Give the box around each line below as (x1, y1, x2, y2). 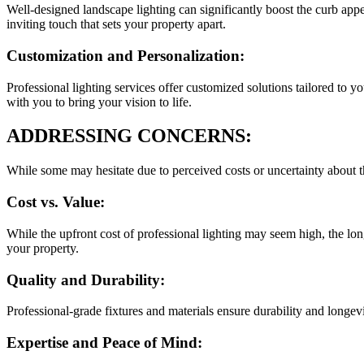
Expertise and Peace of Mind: (6, 333, 206, 351)
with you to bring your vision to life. (6, 94, 192, 109)
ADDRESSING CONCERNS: (6, 125, 252, 147)
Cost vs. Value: (6, 193, 109, 211)
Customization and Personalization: (6, 46, 249, 64)
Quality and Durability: (6, 271, 169, 288)
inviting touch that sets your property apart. (6, 17, 226, 32)
